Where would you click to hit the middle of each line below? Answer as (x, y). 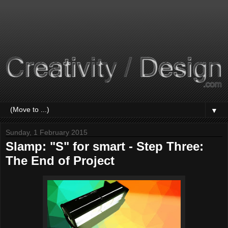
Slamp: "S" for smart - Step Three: (105, 146)
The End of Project (60, 160)
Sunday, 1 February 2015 (47, 132)
